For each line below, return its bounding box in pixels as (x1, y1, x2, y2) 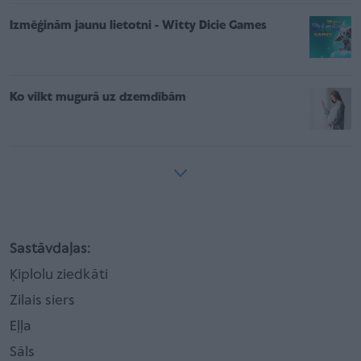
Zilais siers (10, 293, 75, 309)
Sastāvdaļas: (10, 241, 90, 257)
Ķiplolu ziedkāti (10, 267, 108, 283)
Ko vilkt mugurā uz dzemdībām (10, 90, 186, 104)
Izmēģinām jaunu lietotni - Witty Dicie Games (10, 19, 267, 32)
